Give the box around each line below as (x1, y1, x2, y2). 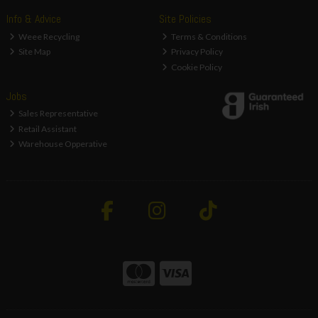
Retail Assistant (17, 123, 77, 134)
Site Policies (158, 11, 212, 27)
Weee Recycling (17, 31, 80, 42)
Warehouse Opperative (17, 138, 108, 150)
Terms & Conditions (170, 31, 248, 42)
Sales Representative (17, 108, 99, 119)
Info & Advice (6, 11, 61, 27)
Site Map (17, 46, 51, 57)
